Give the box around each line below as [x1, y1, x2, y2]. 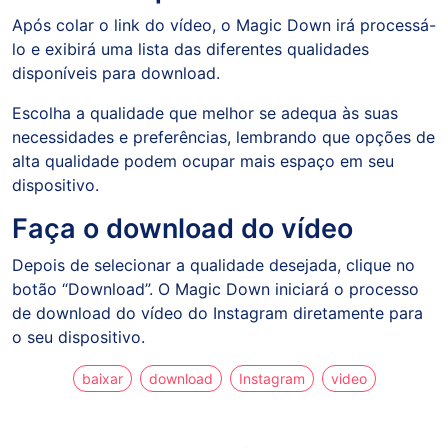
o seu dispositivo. [12, 327, 145, 348]
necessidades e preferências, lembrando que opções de [12, 127, 435, 148]
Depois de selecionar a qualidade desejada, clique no [12, 255, 415, 276]
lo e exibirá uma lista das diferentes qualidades [12, 39, 369, 60]
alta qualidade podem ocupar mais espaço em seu [12, 151, 394, 172]
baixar [81, 370, 123, 388]
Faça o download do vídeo [12, 212, 353, 246]
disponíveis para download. [12, 63, 220, 84]
